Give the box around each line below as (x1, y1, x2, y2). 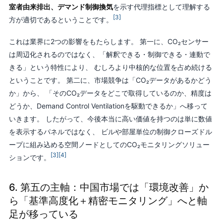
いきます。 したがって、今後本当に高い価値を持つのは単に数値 (8, 114, 212, 123)
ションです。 (8, 153, 51, 162)
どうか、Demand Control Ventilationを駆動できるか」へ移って (8, 102, 208, 111)
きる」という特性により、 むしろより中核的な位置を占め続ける (8, 63, 212, 72)
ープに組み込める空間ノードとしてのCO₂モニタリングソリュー (8, 140, 210, 149)
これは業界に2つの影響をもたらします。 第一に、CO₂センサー (8, 37, 209, 46)
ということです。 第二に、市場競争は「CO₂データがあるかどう (8, 76, 212, 85)
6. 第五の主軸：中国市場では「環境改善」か (8, 181, 209, 194)
